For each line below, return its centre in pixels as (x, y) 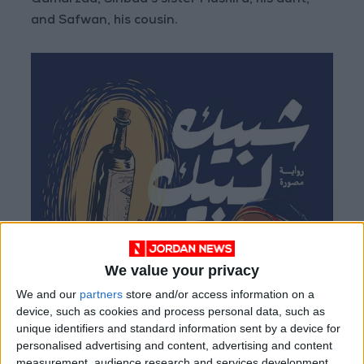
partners (101, 295)
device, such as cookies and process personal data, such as (171, 312)
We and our (48, 295)
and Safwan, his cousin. (105, 22)
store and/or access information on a (219, 295)
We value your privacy (182, 271)
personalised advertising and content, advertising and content (174, 346)
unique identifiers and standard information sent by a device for (178, 329)
